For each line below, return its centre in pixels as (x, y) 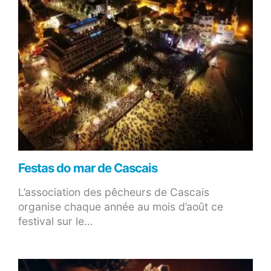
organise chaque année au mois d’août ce (121, 207)
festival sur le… (55, 221)
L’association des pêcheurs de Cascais (114, 192)
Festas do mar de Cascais (88, 168)
